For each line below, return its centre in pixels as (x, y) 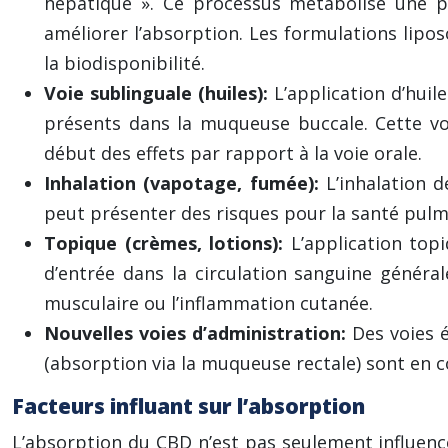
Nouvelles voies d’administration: (198, 333)
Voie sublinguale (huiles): (159, 93)
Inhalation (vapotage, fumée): (185, 183)
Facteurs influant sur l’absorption (188, 406)
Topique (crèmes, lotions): (167, 243)
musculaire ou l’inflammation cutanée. (208, 303)
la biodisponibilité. (124, 63)
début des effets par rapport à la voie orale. (233, 153)
